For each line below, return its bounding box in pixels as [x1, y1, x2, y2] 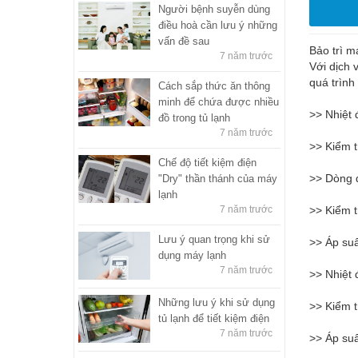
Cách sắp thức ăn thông [158, 79, 270, 92]
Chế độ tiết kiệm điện [158, 156, 257, 169]
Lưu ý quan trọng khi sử [158, 233, 270, 245]
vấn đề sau [158, 34, 209, 47]
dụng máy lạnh [158, 249, 226, 261]
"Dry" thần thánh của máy [158, 172, 277, 185]
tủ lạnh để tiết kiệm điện [158, 312, 269, 324]
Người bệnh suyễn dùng [158, 2, 270, 15]
